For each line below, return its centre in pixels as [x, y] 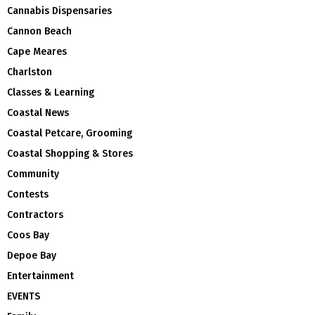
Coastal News [38, 112]
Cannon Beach [39, 31]
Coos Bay [28, 235]
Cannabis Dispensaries [59, 11]
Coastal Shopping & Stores [70, 153]
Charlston [30, 72]
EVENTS [24, 296]
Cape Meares [37, 51]
